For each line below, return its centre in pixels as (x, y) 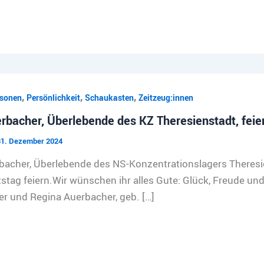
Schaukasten (109, 97)
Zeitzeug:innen (166, 97)
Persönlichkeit (53, 97)
